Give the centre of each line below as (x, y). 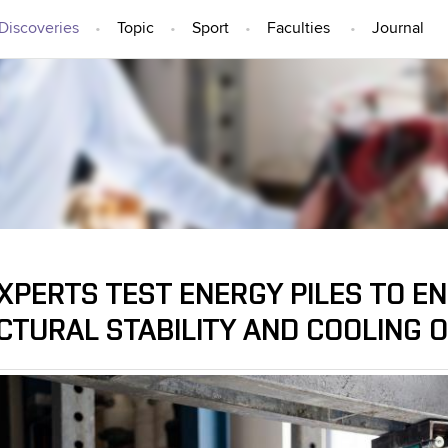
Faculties (298, 29)
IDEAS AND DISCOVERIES (224, 144)
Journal (398, 29)
